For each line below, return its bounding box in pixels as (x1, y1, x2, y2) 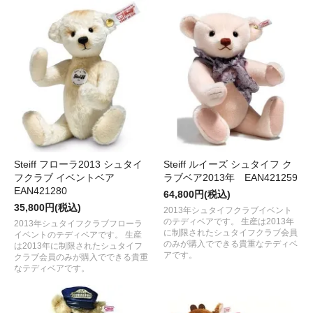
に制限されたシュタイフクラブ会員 (163, 228, 298, 238)
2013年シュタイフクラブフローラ (14, 219, 143, 229)
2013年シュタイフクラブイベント (163, 205, 292, 216)
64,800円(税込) (163, 189, 231, 201)
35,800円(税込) (14, 202, 81, 214)
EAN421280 (14, 185, 67, 197)
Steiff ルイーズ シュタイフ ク (163, 159, 292, 170)
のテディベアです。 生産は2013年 (163, 217, 294, 227)
